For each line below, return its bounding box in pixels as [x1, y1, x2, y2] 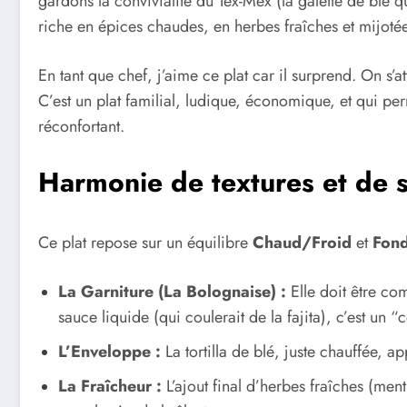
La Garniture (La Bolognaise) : [58, 279, 286, 303]
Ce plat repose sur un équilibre [38, 231, 253, 255]
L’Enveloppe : [58, 339, 161, 363]
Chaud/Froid [253, 231, 352, 255]
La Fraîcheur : [58, 373, 162, 398]
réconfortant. [38, 114, 124, 138]
